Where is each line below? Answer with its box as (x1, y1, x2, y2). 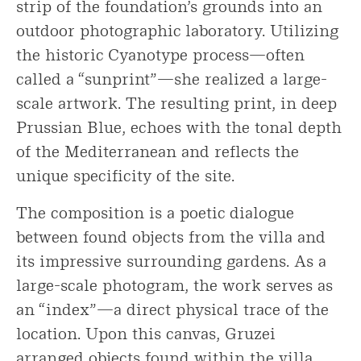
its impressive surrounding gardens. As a (16, 251, 326, 271)
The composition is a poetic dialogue (16, 202, 294, 222)
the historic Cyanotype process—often (16, 44, 305, 64)
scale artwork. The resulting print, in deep (16, 93, 337, 113)
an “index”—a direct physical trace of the (16, 299, 329, 319)
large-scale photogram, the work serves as (16, 275, 333, 295)
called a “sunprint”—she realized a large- (16, 68, 327, 89)
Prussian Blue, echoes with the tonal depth (16, 117, 342, 137)
